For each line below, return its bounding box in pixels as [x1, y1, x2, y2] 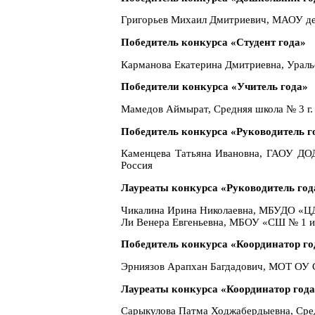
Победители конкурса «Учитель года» [121, 81, 308, 93]
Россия [121, 160, 153, 172]
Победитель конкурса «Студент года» [121, 37, 306, 49]
